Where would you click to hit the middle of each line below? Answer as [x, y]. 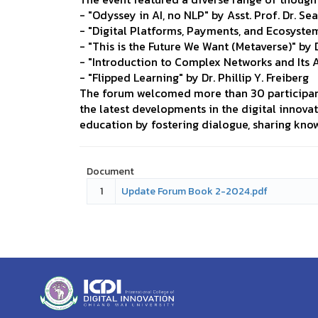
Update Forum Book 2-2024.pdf [194, 191]
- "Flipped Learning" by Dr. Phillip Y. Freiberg [194, 77]
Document [110, 171]
